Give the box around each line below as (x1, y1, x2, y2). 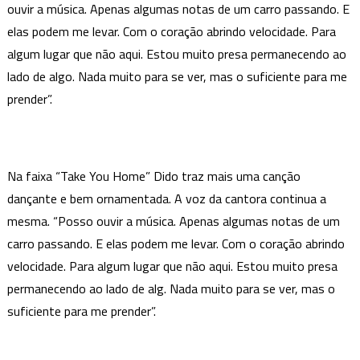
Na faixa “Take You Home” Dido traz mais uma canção (6, 166, 301, 186)
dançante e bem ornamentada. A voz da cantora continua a (6, 188, 326, 208)
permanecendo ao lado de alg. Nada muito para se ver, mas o (6, 278, 335, 298)
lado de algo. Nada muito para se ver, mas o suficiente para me (6, 66, 347, 86)
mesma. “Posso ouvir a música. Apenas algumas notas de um (6, 211, 340, 231)
